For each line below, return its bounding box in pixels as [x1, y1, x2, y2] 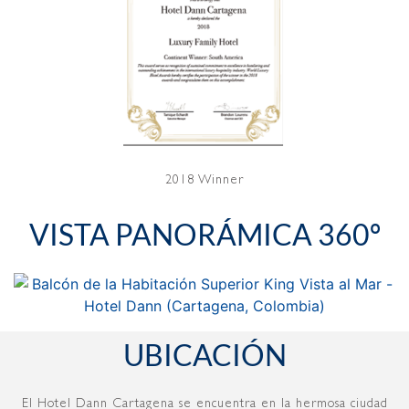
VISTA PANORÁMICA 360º [28, 215, 381, 252]
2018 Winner [165, 171, 244, 187]
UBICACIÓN [122, 336, 287, 372]
